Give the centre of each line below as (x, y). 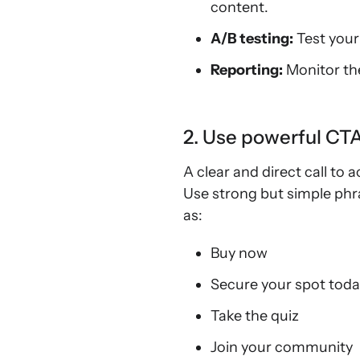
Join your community (282, 347)
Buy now (239, 253)
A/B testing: (252, 39)
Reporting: (247, 70)
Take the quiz (255, 316)
